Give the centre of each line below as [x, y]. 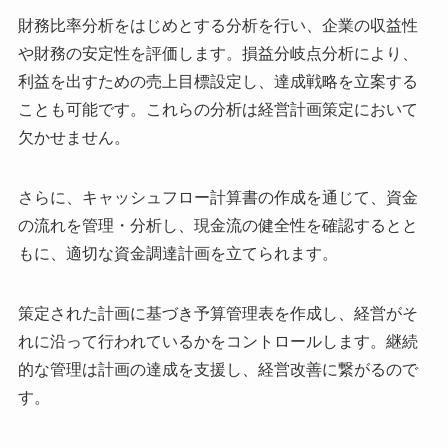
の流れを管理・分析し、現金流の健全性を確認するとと [217, 225]
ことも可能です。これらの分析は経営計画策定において [217, 109]
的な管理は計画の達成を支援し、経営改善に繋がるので [217, 369]
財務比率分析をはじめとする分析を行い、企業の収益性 [217, 25]
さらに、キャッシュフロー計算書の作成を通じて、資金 [217, 197]
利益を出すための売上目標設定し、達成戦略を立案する [217, 81]
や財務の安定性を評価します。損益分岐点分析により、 [217, 53]
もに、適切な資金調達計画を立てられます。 [177, 253]
